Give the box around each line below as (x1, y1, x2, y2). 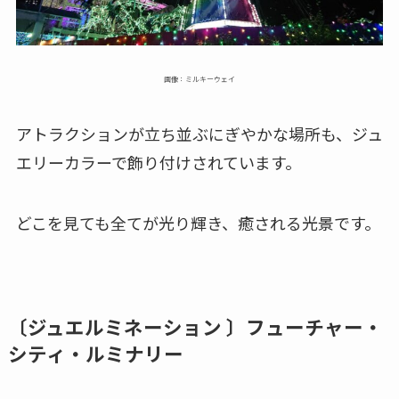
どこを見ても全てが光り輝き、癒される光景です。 (15, 210, 380, 234)
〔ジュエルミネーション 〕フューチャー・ (7, 312, 383, 340)
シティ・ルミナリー (7, 338, 183, 367)
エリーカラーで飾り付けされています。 (15, 151, 301, 175)
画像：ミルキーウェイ (164, 74, 235, 85)
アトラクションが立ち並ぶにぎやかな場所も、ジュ (15, 122, 383, 146)
